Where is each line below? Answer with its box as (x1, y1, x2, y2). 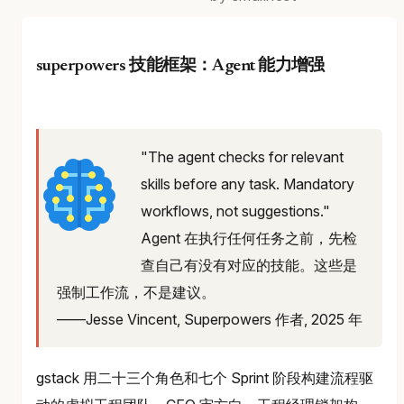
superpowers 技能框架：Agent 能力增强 (36, 57, 325, 75)
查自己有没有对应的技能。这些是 (141, 255, 357, 274)
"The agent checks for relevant (141, 147, 344, 166)
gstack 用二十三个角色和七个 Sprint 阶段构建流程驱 (36, 369, 373, 388)
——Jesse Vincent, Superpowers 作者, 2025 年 (57, 309, 363, 328)
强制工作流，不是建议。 (57, 282, 216, 301)
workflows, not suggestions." (141, 201, 330, 220)
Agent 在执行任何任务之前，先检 (141, 228, 357, 247)
